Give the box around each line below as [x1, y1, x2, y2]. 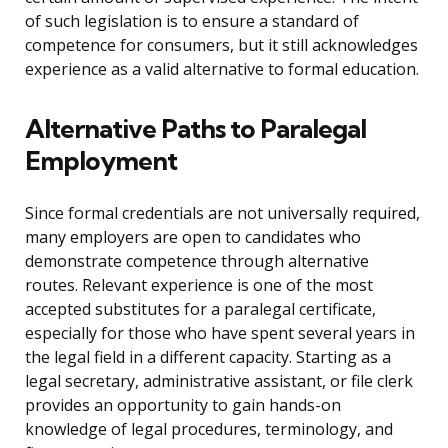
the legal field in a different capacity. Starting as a [25, 346, 391, 369]
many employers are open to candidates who [25, 226, 361, 249]
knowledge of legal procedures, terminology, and [25, 418, 393, 441]
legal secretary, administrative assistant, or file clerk [25, 370, 413, 393]
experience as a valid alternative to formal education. [25, 58, 419, 81]
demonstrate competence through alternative [25, 250, 369, 273]
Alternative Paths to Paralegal [25, 112, 366, 146]
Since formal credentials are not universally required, [25, 202, 420, 225]
